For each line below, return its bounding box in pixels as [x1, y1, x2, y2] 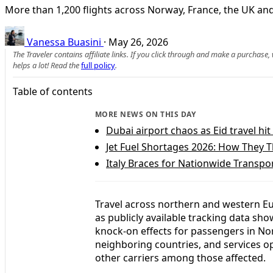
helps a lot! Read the [13, 59, 81, 71]
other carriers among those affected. [95, 250, 266, 264]
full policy [81, 59, 115, 71]
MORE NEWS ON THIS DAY [95, 108, 196, 119]
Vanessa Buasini [27, 35, 101, 49]
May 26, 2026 [108, 35, 168, 49]
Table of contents [13, 84, 93, 98]
